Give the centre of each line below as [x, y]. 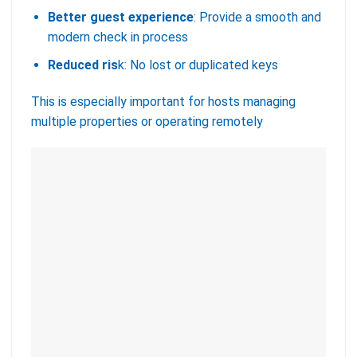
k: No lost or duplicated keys [198, 65]
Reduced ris [82, 65]
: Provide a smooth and [257, 18]
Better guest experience [120, 18]
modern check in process [118, 37]
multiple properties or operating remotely [147, 121]
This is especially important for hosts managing [163, 101]
